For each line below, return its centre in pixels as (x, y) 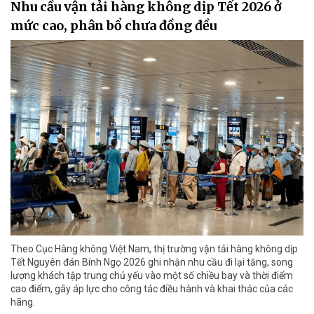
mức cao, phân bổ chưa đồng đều (114, 26)
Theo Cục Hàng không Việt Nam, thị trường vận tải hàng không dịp (154, 248)
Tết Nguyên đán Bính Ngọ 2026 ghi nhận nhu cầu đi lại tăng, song (152, 262)
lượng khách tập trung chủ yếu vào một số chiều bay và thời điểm (152, 275)
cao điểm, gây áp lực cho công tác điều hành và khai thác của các (152, 288)
